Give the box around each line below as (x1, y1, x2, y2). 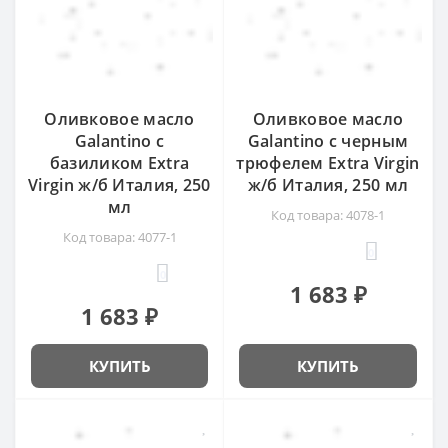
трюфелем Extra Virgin (236, 151, 420, 174)
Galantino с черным (247, 129, 409, 152)
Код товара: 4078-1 (271, 205, 385, 224)
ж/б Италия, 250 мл (247, 173, 409, 196)
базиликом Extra (49, 151, 190, 174)
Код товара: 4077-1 (62, 227, 177, 246)
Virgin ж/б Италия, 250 (28, 173, 211, 196)
